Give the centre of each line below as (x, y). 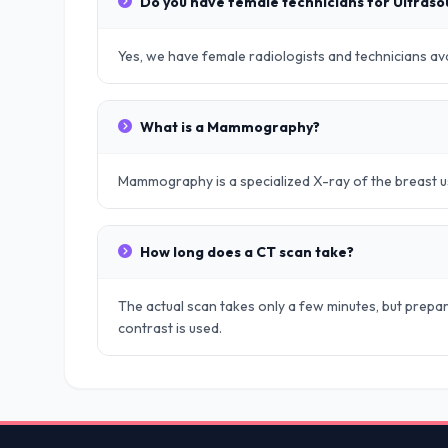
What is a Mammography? (230, 127)
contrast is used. (170, 328)
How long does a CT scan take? (247, 252)
